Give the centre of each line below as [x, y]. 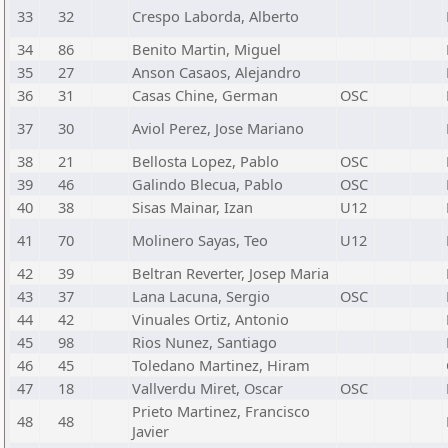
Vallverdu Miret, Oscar [207, 388]
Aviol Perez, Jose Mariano [218, 128]
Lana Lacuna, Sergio [201, 296]
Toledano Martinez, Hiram [221, 365]
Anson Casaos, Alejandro [216, 72]
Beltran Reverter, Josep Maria [230, 273]
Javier [150, 431]
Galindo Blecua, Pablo [207, 184]
